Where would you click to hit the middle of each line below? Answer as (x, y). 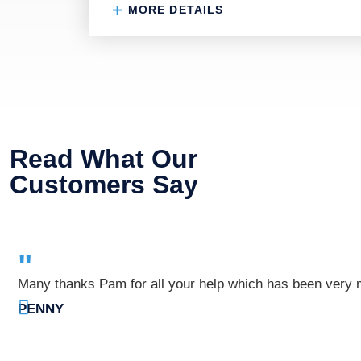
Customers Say (104, 185)
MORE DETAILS (174, 10)
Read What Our (104, 159)
